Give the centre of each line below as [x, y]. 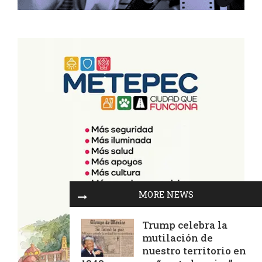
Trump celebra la [185, 225]
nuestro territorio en [194, 251]
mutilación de [177, 238]
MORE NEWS [166, 194]
